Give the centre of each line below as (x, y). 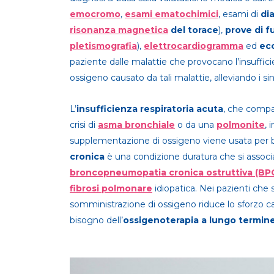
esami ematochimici (172, 14)
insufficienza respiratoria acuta (150, 109)
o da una (196, 125)
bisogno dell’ (96, 220)
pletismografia (103, 46)
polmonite (241, 125)
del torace (193, 30)
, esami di (239, 14)
